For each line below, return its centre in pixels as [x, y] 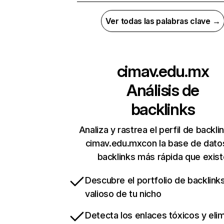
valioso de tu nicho [123, 194]
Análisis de [163, 90]
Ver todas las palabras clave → [163, 21]
